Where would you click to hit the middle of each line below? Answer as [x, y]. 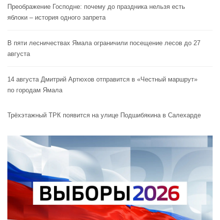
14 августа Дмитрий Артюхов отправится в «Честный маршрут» [102, 79]
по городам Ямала [35, 90]
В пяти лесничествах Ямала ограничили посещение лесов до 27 [104, 43]
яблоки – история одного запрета [56, 17]
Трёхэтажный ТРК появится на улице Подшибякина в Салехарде [104, 115]
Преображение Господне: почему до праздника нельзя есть [96, 6]
